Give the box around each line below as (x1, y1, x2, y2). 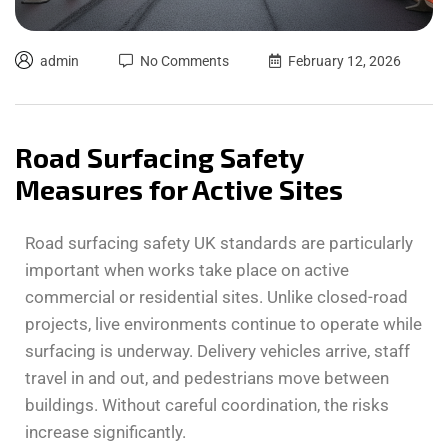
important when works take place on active (25, 259, 349, 280)
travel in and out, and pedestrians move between (25, 367, 389, 388)
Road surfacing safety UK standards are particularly (25, 232, 413, 253)
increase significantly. (25, 421, 186, 442)
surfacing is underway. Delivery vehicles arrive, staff (25, 340, 410, 361)
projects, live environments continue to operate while (25, 313, 422, 334)
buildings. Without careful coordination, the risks (25, 394, 389, 415)
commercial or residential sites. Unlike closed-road (25, 286, 408, 307)
